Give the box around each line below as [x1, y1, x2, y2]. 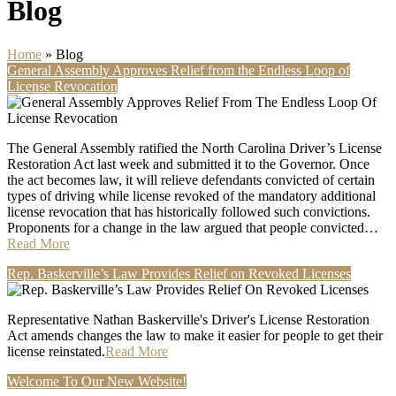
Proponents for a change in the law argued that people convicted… [7, 219, 378, 235]
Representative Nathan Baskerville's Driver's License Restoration [7, 311, 369, 327]
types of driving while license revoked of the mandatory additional [7, 187, 376, 203]
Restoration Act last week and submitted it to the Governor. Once [7, 156, 369, 171]
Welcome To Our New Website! [7, 373, 187, 389]
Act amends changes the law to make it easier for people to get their [7, 327, 383, 343]
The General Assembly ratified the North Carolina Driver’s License [7, 140, 382, 156]
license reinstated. [7, 343, 105, 359]
